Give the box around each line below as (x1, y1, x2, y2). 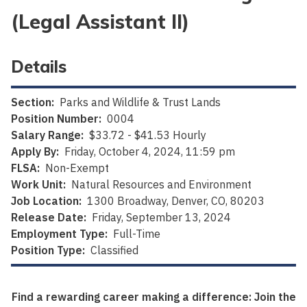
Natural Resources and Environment (71, 177, 251, 192)
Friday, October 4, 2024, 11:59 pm (64, 145, 235, 159)
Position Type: (11, 243, 85, 258)
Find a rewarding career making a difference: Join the (11, 290, 296, 304)
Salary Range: (11, 128, 84, 143)
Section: (11, 95, 54, 110)
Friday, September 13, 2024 (92, 210, 231, 225)
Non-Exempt (45, 161, 109, 175)
